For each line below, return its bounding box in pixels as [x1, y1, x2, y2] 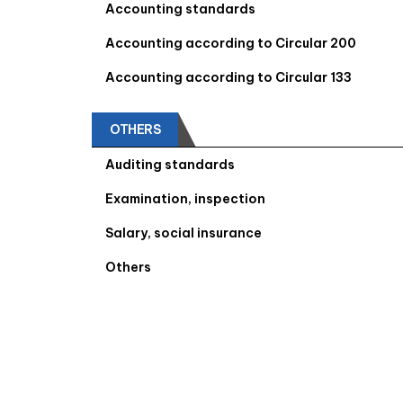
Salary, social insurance [105, 225, 262, 241]
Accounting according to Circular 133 [105, 69, 352, 85]
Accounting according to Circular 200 [105, 35, 356, 51]
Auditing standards [105, 157, 235, 173]
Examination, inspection [105, 191, 265, 207]
